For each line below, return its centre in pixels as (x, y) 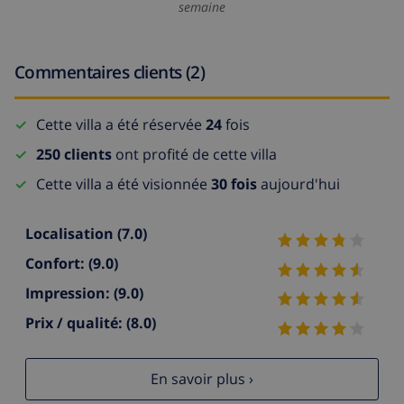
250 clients (74, 155)
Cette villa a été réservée (121, 125)
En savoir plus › (202, 379)
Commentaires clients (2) (110, 72)
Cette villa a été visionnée (124, 184)
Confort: (57, 264)
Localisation (71, 234)
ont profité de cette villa (194, 155)
